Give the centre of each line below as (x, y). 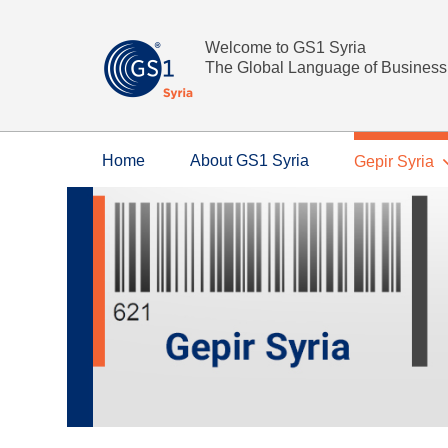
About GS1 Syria (249, 160)
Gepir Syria (394, 161)
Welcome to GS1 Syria (285, 47)
